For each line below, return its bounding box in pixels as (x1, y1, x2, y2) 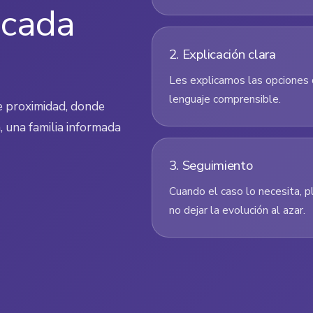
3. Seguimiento (168, 156, 253, 175)
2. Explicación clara (168, 45, 276, 64)
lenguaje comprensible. (168, 91, 281, 107)
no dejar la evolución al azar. (168, 202, 305, 218)
